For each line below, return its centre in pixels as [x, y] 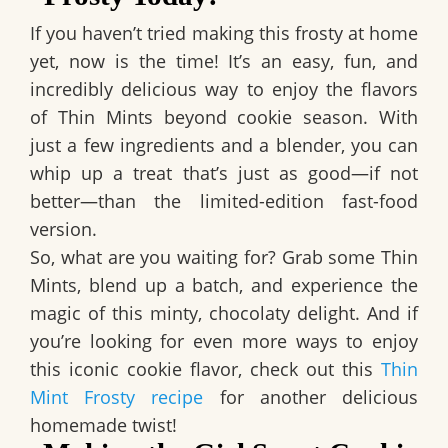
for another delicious [311, 396]
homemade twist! [103, 424]
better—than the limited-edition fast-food [224, 200]
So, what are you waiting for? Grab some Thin [224, 256]
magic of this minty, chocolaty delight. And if [224, 312]
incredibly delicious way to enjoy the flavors [224, 88]
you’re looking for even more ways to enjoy [224, 340]
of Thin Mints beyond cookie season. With [224, 116]
